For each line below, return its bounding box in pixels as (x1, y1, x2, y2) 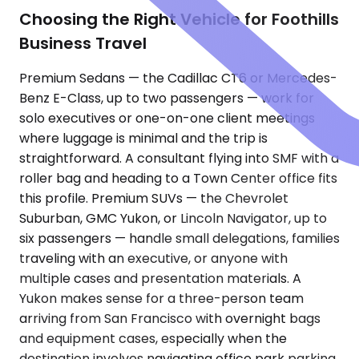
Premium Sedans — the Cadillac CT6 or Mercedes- (19, 69, 337, 88)
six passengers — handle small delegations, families (19, 229, 340, 248)
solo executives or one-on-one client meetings (19, 109, 315, 128)
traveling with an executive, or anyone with (19, 249, 288, 268)
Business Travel (19, 31, 147, 54)
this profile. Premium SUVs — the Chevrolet (19, 189, 288, 208)
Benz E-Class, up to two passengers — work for (19, 89, 314, 108)
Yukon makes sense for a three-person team (19, 289, 304, 309)
